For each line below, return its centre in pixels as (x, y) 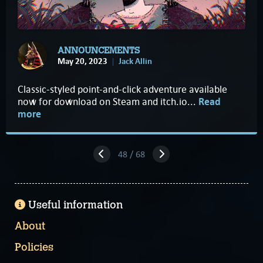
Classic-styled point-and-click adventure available (122, 90)
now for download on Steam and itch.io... (108, 102)
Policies (34, 247)
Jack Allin (135, 61)
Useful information (75, 205)
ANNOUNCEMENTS (99, 51)
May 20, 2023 (82, 61)
